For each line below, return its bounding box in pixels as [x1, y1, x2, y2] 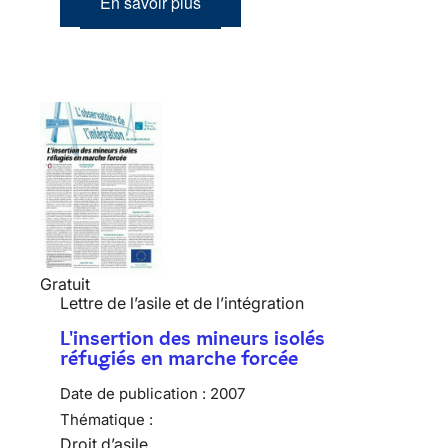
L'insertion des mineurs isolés [60, 325, 325, 350]
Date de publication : [60, 383, 206, 403]
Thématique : [60, 409, 153, 429]
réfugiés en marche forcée [60, 345, 298, 370]
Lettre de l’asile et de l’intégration [60, 292, 304, 313]
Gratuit [40, 273, 90, 294]
